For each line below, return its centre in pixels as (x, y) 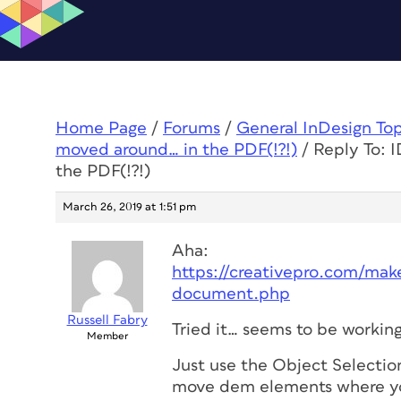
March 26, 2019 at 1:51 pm (129, 207)
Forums (192, 128)
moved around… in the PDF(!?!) (176, 150)
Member (107, 336)
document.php (231, 294)
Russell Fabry (107, 320)
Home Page (101, 128)
